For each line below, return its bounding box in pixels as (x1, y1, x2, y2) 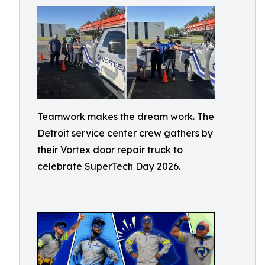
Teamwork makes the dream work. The (37, 111, 214, 122)
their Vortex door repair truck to (37, 144, 183, 156)
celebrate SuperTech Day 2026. (37, 160, 180, 172)
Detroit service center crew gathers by (37, 127, 213, 139)
